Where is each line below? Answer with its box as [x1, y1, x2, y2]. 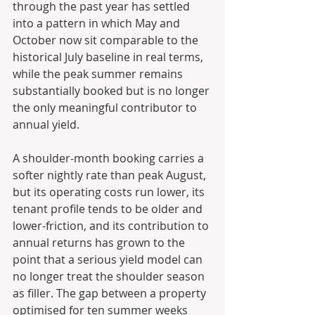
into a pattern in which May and [13, 15, 183, 32]
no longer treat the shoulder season [13, 269, 207, 285]
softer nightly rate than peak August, [13, 167, 209, 184]
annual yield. [13, 117, 82, 133]
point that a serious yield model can [13, 252, 205, 268]
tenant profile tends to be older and [13, 201, 205, 217]
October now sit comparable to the [13, 32, 201, 49]
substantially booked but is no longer [13, 83, 212, 99]
